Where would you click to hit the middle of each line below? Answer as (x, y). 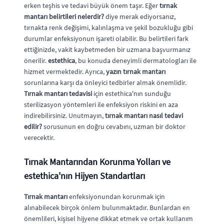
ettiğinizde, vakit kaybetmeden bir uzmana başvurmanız (107, 49)
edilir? (33, 126)
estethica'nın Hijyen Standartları (84, 175)
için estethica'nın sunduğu (131, 93)
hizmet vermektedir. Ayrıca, (65, 71)
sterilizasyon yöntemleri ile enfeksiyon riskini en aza (101, 104)
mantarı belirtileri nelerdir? (64, 16)
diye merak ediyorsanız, (140, 16)
